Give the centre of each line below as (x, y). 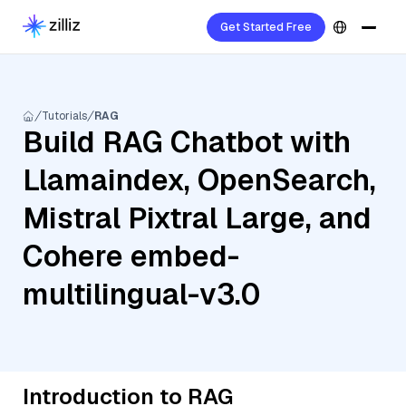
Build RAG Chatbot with (187, 142)
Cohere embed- (131, 256)
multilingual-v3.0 (141, 294)
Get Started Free (266, 27)
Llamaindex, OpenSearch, (199, 180)
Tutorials (64, 116)
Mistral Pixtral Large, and (197, 218)
